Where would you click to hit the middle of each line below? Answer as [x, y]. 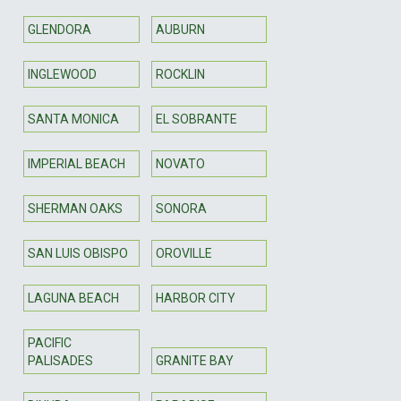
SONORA [181, 208]
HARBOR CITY [195, 298]
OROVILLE [183, 253]
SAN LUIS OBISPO [78, 253]
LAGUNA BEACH [73, 298]
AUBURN [180, 29]
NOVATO [180, 163]
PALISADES [60, 360]
